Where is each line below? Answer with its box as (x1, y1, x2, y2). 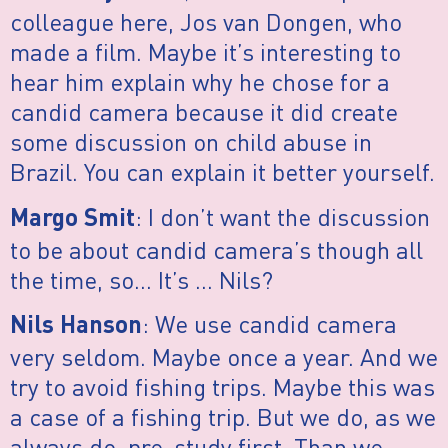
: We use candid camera (142, 308, 397, 340)
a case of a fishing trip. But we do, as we (10, 401, 436, 433)
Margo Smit (10, 207, 135, 232)
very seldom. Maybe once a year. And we (10, 341, 438, 373)
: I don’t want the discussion (135, 200, 430, 232)
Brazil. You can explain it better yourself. (10, 156, 435, 188)
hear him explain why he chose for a (10, 66, 390, 98)
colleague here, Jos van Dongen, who (10, 6, 402, 38)
